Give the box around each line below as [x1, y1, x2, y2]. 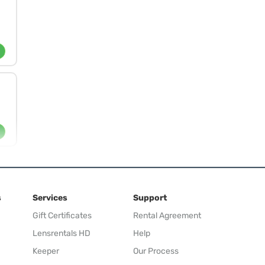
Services [33, 193, 67, 203]
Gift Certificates [33, 211, 92, 221]
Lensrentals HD [33, 228, 91, 238]
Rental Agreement [133, 211, 201, 221]
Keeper [33, 246, 59, 256]
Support [133, 193, 167, 203]
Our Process [133, 246, 179, 256]
